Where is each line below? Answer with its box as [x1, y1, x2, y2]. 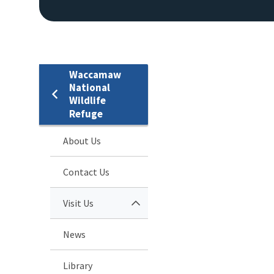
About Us [63, 134, 101, 147]
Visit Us [63, 196, 94, 209]
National [69, 80, 110, 94]
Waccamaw [69, 67, 121, 81]
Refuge [69, 106, 103, 120]
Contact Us [63, 165, 109, 178]
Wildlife [69, 93, 106, 107]
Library [63, 259, 92, 272]
